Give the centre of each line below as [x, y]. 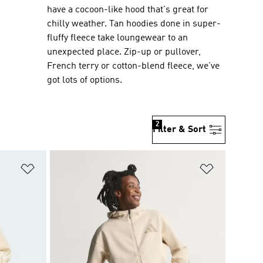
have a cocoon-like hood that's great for [128, 10]
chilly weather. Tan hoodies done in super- [134, 24]
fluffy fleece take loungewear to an [117, 38]
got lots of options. [85, 80]
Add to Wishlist [68, 166]
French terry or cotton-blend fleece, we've [133, 66]
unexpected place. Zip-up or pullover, [124, 52]
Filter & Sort [179, 130]
